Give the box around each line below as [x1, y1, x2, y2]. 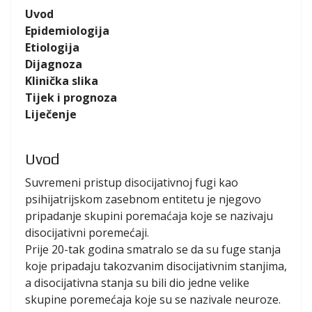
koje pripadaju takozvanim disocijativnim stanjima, [25, 258, 287, 274]
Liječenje [25, 106, 77, 122]
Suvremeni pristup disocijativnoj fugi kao [25, 174, 238, 190]
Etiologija [25, 39, 79, 55]
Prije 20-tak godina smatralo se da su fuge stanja [25, 241, 281, 257]
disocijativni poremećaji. [25, 224, 149, 240]
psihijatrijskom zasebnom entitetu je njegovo [25, 191, 261, 207]
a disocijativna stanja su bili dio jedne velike [25, 274, 249, 290]
